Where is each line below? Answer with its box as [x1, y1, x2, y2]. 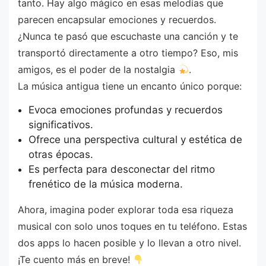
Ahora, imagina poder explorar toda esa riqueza [18, 203, 233, 216]
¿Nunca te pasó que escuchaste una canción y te [18, 30, 238, 43]
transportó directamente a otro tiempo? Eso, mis [18, 47, 238, 59]
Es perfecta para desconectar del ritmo [28, 163, 215, 175]
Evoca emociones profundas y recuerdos [28, 103, 223, 116]
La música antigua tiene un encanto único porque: [18, 80, 242, 93]
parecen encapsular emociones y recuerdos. [18, 14, 216, 26]
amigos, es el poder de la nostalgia [18, 64, 178, 76]
